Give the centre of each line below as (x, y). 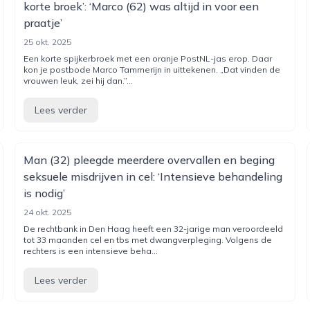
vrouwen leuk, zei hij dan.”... (79, 81)
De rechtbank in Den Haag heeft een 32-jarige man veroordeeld (154, 229)
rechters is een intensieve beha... (91, 251)
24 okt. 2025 (48, 212)
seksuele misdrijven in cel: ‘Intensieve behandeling (153, 176)
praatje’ (43, 23)
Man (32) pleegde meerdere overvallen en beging (149, 160)
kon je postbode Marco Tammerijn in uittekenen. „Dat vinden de (152, 70)
